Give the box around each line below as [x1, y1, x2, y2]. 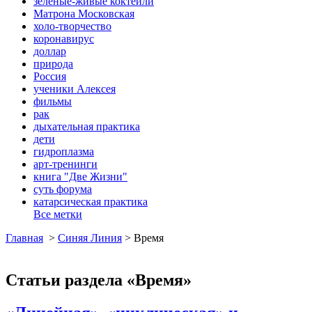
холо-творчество [33, 19, 111, 32]
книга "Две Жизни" [33, 170, 127, 182]
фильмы [33, 95, 72, 107]
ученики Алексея [33, 82, 116, 95]
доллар [33, 45, 66, 57]
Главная [6, 231, 43, 244]
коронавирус [33, 32, 94, 45]
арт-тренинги [33, 157, 97, 170]
